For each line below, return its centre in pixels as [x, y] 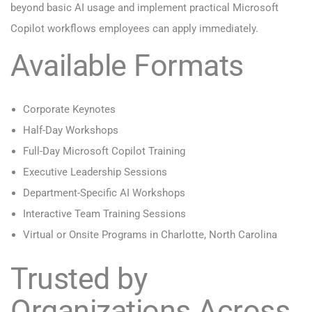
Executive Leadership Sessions [95, 172]
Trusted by [79, 279]
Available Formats [127, 66]
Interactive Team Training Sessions [104, 214]
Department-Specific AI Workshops [104, 193]
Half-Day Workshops [71, 131]
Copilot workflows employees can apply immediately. [134, 29]
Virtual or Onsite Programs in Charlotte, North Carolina [150, 235]
